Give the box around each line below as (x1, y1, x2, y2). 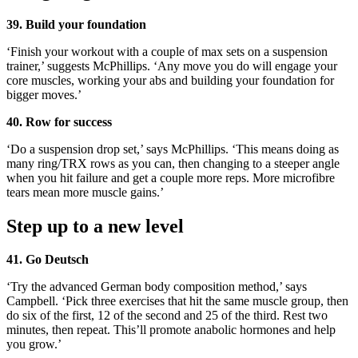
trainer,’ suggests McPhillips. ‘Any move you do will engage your (6, 58, 337, 73)
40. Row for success (6, 114, 112, 129)
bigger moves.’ (6, 87, 85, 101)
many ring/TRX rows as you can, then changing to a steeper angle (6, 156, 340, 170)
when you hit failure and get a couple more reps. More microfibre (6, 170, 335, 185)
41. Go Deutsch (6, 253, 89, 267)
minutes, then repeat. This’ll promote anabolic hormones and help (6, 323, 336, 337)
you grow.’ (6, 337, 65, 352)
